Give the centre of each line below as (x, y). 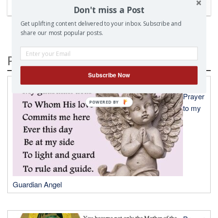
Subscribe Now (109, 75)
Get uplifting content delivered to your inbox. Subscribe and (101, 24)
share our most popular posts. (62, 33)
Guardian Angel (37, 184)
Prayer (194, 96)
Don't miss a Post (109, 10)
